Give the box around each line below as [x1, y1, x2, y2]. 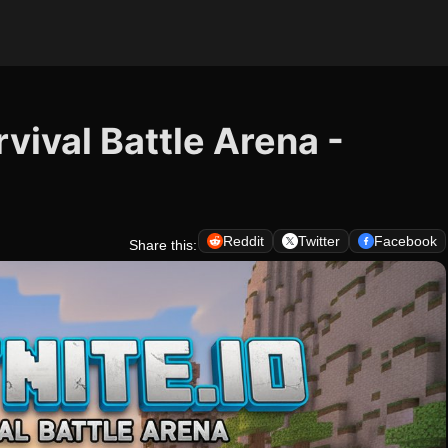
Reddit [223, 233, 264, 249]
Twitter [298, 233, 340, 249]
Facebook [374, 233, 437, 249]
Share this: [129, 237, 197, 253]
